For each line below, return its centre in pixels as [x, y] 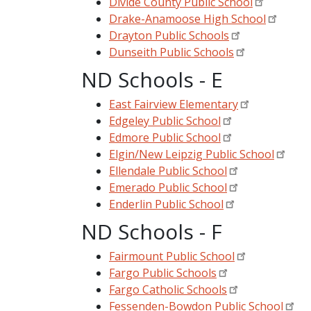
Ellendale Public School [168, 170]
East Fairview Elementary [174, 104]
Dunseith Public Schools [171, 52]
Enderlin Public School [166, 204]
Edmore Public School [165, 137]
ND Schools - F [152, 231]
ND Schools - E [152, 79]
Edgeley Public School [165, 120]
